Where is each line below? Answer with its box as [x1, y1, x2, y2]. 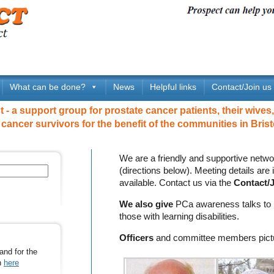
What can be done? [10, 82, 86, 92]
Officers [119, 233, 154, 243]
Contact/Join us [212, 82, 272, 92]
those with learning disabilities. [119, 212, 239, 221]
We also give [119, 199, 173, 209]
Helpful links [150, 82, 196, 92]
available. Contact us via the [119, 178, 234, 188]
